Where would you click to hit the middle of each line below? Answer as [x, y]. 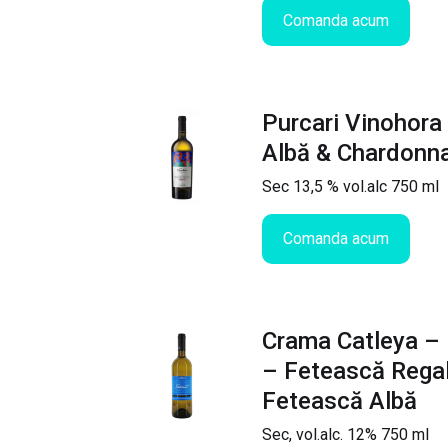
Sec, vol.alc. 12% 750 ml [345, 434]
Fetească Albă [339, 401]
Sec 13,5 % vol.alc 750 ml [350, 186]
